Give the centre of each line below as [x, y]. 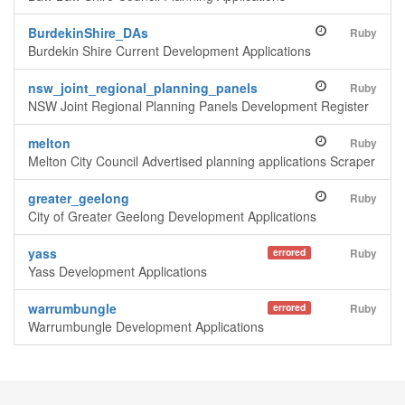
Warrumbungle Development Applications [146, 326]
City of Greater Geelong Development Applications [172, 216]
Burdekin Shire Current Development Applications [170, 51]
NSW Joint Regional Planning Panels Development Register [198, 106]
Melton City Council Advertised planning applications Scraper [202, 161]
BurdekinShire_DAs [88, 33]
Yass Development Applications [118, 271]
